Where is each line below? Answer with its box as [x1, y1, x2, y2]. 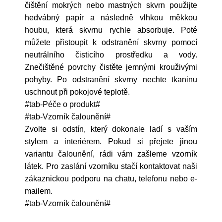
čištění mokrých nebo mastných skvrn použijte [25, 1, 197, 9]
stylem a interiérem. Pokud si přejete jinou [25, 137, 197, 146]
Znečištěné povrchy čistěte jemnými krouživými [25, 63, 197, 71]
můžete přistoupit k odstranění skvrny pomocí [25, 38, 197, 47]
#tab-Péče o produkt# [25, 100, 102, 109]
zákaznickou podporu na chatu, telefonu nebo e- [25, 174, 197, 183]
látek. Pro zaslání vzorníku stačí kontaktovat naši [25, 162, 197, 170]
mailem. [25, 187, 55, 195]
